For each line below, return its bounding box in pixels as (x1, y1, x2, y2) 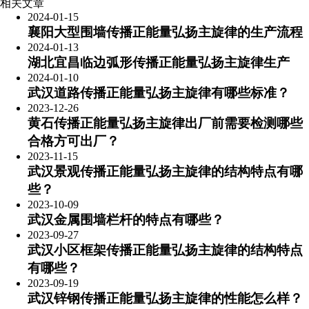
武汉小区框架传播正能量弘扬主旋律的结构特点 (28, 243, 303, 257)
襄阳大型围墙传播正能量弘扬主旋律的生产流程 (28, 25, 303, 39)
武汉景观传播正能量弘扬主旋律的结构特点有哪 (28, 164, 303, 179)
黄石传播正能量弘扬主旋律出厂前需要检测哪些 (28, 116, 303, 130)
